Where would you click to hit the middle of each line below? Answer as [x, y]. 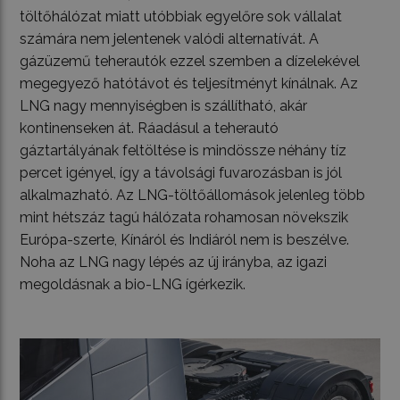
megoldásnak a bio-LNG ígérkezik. [133, 284]
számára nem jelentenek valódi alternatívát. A [170, 38]
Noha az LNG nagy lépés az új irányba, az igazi [174, 262]
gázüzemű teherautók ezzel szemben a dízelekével [190, 61]
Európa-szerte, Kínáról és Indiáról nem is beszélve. [185, 239]
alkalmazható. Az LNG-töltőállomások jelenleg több [193, 195]
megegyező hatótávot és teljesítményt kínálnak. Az [189, 83]
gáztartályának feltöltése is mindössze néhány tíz [183, 150]
